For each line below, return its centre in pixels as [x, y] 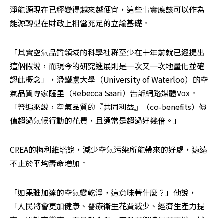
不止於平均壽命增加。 [49, 163]
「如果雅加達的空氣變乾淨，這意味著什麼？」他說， [103, 192]
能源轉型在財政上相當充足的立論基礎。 [80, 23]
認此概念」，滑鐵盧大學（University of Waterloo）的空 [109, 80]
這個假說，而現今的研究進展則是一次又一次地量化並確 [107, 66]
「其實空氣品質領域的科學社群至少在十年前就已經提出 [107, 52]
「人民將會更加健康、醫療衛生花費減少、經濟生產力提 [107, 206]
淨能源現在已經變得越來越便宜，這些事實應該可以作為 [107, 9]
